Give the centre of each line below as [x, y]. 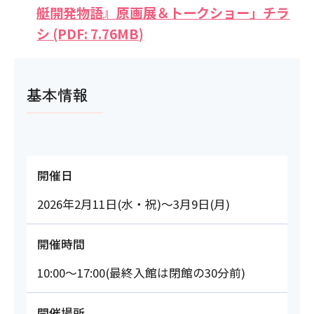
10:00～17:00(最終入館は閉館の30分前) [141, 273]
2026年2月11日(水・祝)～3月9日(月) [133, 204]
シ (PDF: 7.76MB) [90, 33]
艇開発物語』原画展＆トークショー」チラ [163, 12]
